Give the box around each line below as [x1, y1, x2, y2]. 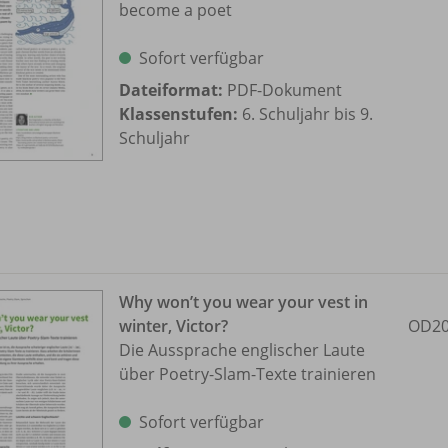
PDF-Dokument [223, 79, 342, 102]
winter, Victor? [119, 315, 228, 338]
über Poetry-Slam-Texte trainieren [119, 363, 376, 386]
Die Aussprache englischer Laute [119, 339, 365, 362]
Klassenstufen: [119, 103, 238, 126]
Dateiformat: [119, 79, 223, 102]
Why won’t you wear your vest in [119, 291, 368, 314]
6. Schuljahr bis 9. [238, 103, 373, 126]
